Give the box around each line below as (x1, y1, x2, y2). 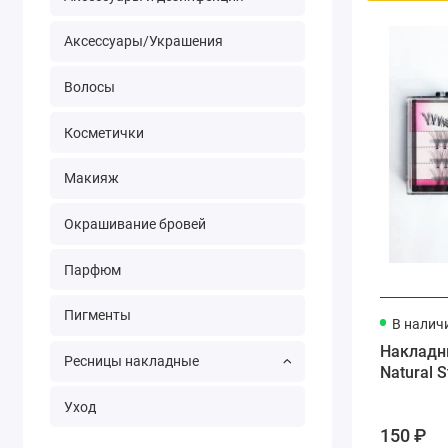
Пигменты (63, 307, 131, 324)
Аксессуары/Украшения (63, 33, 223, 50)
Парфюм (63, 261, 121, 278)
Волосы (63, 78, 115, 95)
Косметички (63, 124, 144, 141)
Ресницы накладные (63, 353, 199, 370)
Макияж (63, 170, 119, 187)
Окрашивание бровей (63, 216, 206, 233)
